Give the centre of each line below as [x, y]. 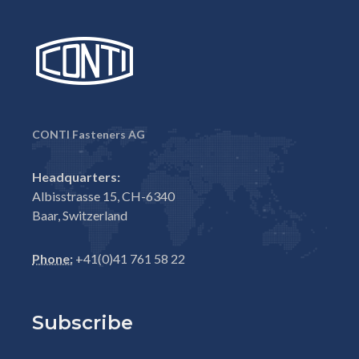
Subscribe [83, 323]
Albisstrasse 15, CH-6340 [103, 196]
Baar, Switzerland [80, 215]
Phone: [52, 258]
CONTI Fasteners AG [89, 134]
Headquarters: [76, 177]
